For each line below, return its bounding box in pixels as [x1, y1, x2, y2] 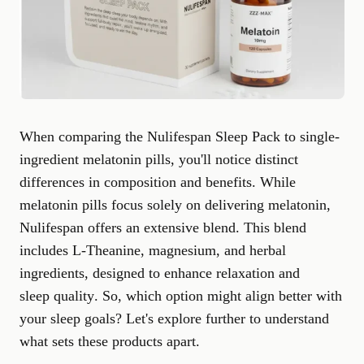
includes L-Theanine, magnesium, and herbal [19, 242, 286, 258]
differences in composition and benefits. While [19, 174, 296, 190]
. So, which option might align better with [94, 288, 342, 304]
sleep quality [19, 288, 94, 304]
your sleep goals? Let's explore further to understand [19, 310, 329, 327]
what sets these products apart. [19, 333, 200, 349]
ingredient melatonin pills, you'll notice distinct [19, 151, 298, 167]
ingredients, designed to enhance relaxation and [19, 265, 300, 281]
